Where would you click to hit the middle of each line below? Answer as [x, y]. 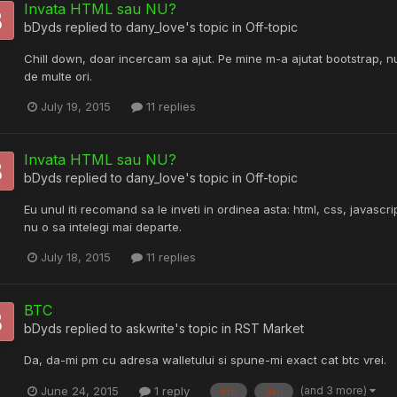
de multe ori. [58, 76]
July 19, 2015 [76, 106]
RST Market [269, 329]
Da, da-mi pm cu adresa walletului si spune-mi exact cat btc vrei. [205, 360]
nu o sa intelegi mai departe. [103, 226]
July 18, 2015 [76, 257]
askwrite [150, 329]
